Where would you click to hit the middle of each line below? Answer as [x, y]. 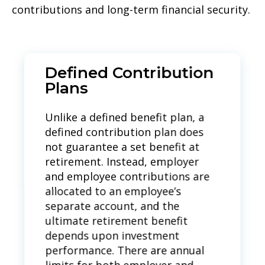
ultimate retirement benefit [117, 221]
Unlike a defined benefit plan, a [125, 117]
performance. [80, 251]
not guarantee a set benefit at [122, 147]
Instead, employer [153, 162]
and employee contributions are [127, 177]
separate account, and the [112, 206]
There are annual [161, 251]
